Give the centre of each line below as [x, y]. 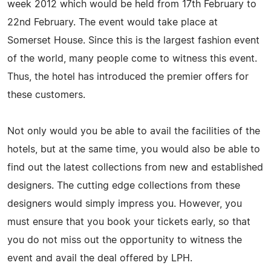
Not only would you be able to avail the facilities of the [134, 131]
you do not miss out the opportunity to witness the [125, 240]
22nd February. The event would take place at [113, 22]
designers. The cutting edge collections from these [124, 185]
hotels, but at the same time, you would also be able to [134, 149]
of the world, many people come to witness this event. [132, 58]
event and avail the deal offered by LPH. [100, 258]
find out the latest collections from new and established [135, 167]
